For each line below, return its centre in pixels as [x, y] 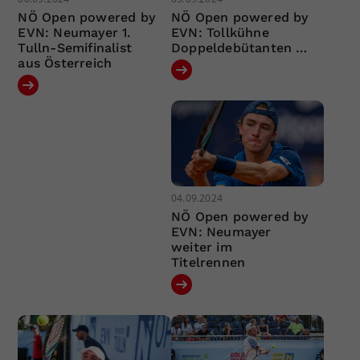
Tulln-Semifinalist [75, 47]
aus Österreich [65, 63]
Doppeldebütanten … [239, 47]
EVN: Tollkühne [220, 32]
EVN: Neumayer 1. [74, 32]
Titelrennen [208, 263]
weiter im [201, 247]
